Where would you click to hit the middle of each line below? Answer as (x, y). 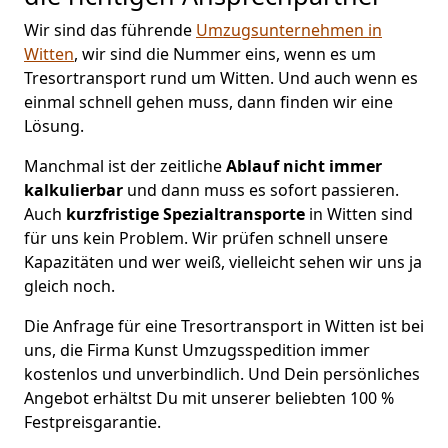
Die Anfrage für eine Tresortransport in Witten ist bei (224, 325)
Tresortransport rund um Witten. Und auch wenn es (221, 77)
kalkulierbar (73, 189)
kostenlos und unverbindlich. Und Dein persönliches (222, 373)
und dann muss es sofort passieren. (261, 189)
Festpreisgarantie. (92, 421)
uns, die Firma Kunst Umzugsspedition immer (197, 349)
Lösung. (54, 125)
